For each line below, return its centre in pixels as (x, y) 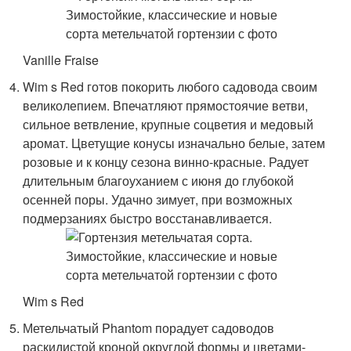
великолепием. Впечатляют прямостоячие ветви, (166, 105)
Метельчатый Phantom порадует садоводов (149, 328)
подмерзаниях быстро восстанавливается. (148, 218)
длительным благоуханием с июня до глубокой (159, 181)
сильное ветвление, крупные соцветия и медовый (168, 124)
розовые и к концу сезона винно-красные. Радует (166, 162)
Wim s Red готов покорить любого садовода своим (170, 87)
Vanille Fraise (61, 60)
